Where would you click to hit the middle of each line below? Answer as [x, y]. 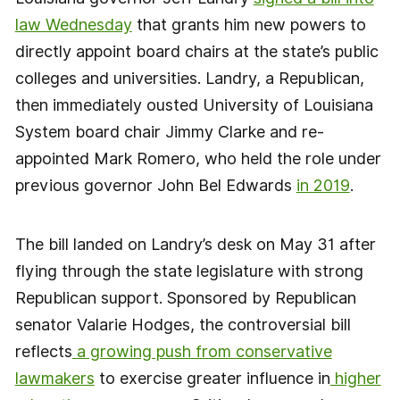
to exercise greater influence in [212, 378]
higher [355, 378]
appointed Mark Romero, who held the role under [198, 159]
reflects [43, 351]
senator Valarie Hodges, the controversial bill [183, 324]
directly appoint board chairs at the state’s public [196, 52]
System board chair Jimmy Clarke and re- [169, 132]
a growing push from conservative [202, 351]
